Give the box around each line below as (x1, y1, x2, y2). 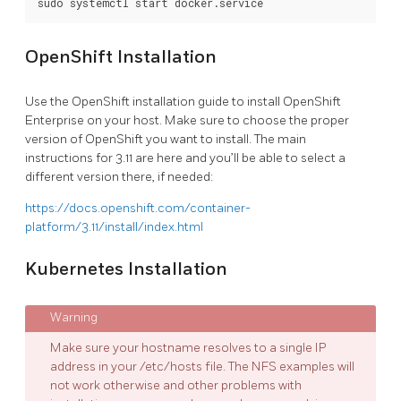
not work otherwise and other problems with (50, 378, 302, 394)
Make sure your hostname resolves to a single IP (50, 340, 327, 356)
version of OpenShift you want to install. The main (25, 131, 306, 147)
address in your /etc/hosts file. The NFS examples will (50, 359, 354, 375)
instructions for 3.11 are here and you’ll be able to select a (25, 149, 346, 166)
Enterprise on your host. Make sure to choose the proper (25, 112, 349, 128)
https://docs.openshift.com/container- (25, 200, 251, 216)
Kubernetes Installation (25, 259, 227, 281)
